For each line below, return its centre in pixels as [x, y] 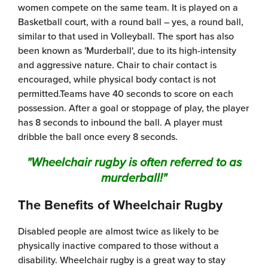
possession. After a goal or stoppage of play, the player [133, 107]
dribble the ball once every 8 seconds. [98, 136]
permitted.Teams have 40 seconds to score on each [126, 93]
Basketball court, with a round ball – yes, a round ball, [131, 21]
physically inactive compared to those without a [118, 245]
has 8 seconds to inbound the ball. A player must [120, 122]
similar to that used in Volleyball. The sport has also [126, 36]
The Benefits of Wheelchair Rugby [120, 204]
